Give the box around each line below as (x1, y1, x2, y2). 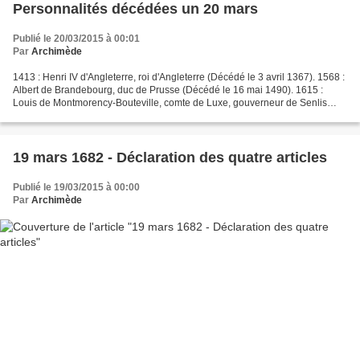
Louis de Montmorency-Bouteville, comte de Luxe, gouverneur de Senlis (13, 97, 327, 109)
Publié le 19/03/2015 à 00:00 (13, 182, 140, 194)
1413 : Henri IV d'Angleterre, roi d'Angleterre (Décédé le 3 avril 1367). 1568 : (13, 72, 345, 84)
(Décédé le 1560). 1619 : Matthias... (13, 110, 168, 122)
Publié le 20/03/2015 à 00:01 (13, 33, 140, 45)
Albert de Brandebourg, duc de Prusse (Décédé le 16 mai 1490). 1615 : (13, 84, 323, 96)
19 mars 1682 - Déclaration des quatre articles (13, 149, 327, 166)
